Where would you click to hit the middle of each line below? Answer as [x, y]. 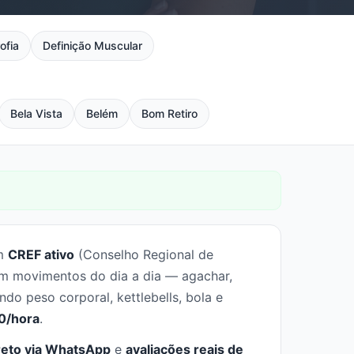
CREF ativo [41, 254]
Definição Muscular [92, 45]
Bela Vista [37, 113]
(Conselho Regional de [144, 254]
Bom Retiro [170, 113]
